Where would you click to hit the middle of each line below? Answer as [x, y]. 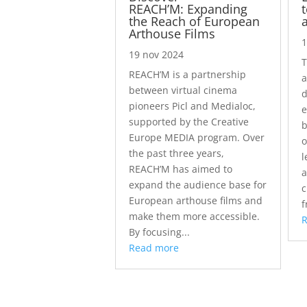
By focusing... [159, 232]
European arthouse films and [196, 201]
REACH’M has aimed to [181, 169]
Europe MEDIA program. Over [197, 138]
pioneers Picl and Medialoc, [192, 106]
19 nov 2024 [156, 55]
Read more [154, 248]
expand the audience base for [198, 185]
